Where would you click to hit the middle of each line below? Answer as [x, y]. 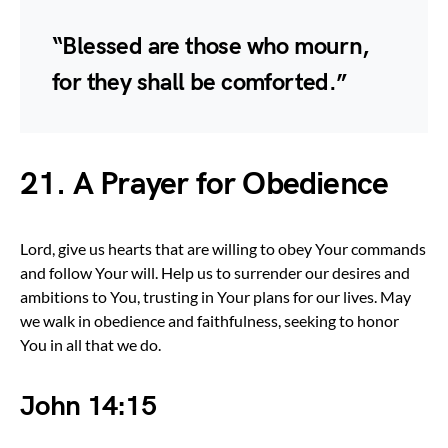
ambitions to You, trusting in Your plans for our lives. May [215, 296]
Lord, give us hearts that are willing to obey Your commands [223, 248]
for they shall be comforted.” [199, 82]
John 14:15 [88, 406]
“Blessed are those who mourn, [210, 46]
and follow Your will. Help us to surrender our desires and [215, 272]
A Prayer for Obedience [230, 184]
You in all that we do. [90, 344]
